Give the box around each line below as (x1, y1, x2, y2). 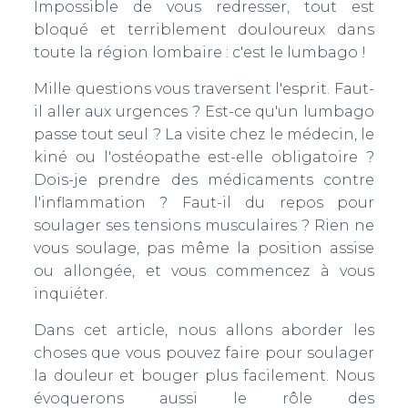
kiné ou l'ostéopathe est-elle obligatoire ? (33, 148, 375, 166)
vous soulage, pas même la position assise (33, 240, 375, 257)
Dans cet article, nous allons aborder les (33, 321, 375, 339)
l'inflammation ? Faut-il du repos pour (33, 194, 375, 211)
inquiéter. (33, 285, 107, 302)
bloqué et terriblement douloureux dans (33, 21, 375, 38)
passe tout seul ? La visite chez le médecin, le (33, 126, 375, 143)
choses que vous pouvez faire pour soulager (33, 344, 375, 362)
